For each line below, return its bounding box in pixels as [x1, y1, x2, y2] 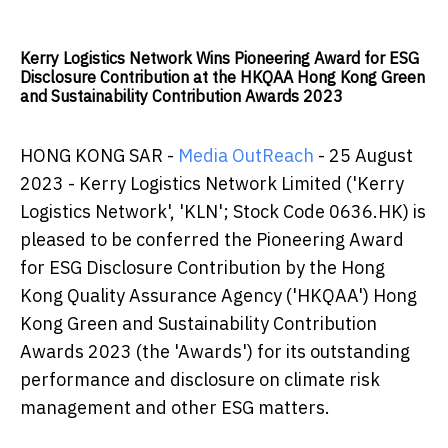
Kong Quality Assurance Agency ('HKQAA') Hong [20, 284, 417, 308]
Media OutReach [178, 144, 314, 168]
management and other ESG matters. [20, 396, 330, 420]
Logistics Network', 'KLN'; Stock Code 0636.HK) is [20, 200, 426, 224]
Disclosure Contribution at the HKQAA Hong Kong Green [20, 67, 425, 88]
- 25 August [314, 144, 413, 168]
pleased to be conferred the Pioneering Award [20, 228, 404, 252]
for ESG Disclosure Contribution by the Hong [20, 256, 385, 280]
